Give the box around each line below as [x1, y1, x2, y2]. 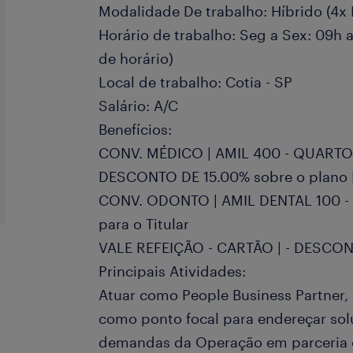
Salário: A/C [98, 97, 179, 114]
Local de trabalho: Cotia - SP [98, 73, 293, 91]
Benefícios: [98, 121, 173, 138]
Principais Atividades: [98, 262, 247, 280]
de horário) [98, 50, 174, 67]
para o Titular [98, 215, 190, 232]
